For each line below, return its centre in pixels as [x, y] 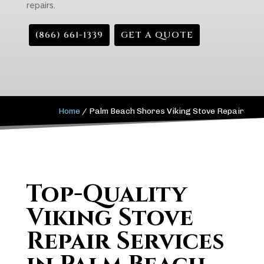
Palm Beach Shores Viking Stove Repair [167, 111]
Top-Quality [106, 194]
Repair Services [125, 242]
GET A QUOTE [157, 35]
